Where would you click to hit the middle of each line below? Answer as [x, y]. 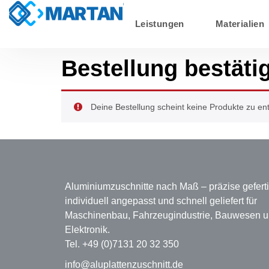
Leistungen [159, 24]
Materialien [240, 24]
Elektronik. [87, 230]
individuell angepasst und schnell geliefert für [161, 201]
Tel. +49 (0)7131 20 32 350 [122, 244]
